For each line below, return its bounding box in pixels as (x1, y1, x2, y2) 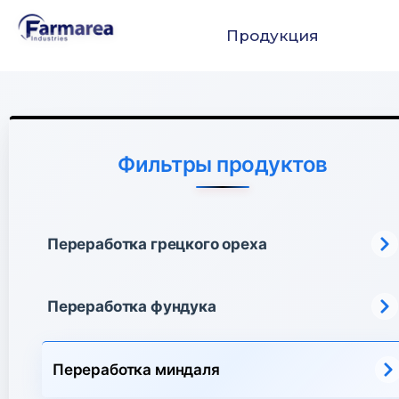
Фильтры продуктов (118, 151, 328, 177)
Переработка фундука (47, 297, 216, 315)
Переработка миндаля (53, 360, 220, 379)
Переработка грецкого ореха (47, 234, 267, 253)
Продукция (225, 27, 319, 45)
